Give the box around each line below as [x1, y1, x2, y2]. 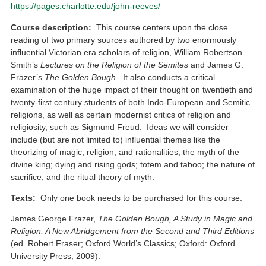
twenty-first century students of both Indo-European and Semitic [11, 97, 251, 107]
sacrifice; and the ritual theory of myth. [11, 172, 155, 182]
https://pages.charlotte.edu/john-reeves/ [11, 1, 161, 11]
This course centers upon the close [91, 22, 229, 32]
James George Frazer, [11, 214, 99, 224]
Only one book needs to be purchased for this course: [36, 192, 243, 202]
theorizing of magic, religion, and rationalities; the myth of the [11, 147, 240, 157]
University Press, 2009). [11, 251, 101, 261]
